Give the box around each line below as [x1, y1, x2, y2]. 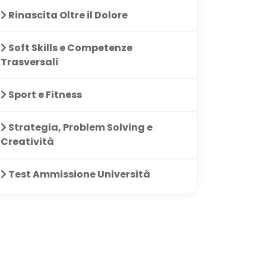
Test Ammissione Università [7, 167, 150, 181]
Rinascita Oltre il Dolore [7, 8, 128, 22]
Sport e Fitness [7, 87, 82, 102]
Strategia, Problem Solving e [7, 120, 153, 134]
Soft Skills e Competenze [7, 40, 132, 55]
